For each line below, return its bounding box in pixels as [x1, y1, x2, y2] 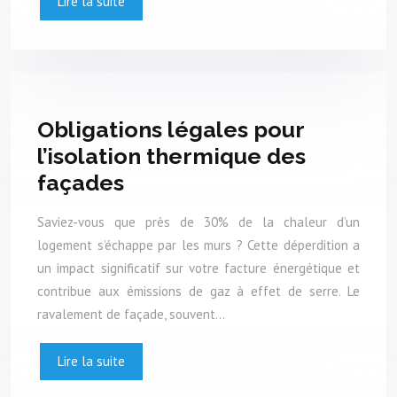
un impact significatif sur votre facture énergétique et [37, 260, 360, 277]
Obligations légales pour [37, 115, 304, 143]
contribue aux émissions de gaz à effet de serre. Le [37, 283, 360, 300]
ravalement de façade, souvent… [37, 306, 225, 323]
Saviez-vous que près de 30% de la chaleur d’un [37, 214, 360, 231]
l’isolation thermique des [37, 142, 306, 169]
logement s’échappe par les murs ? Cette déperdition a [37, 237, 360, 254]
